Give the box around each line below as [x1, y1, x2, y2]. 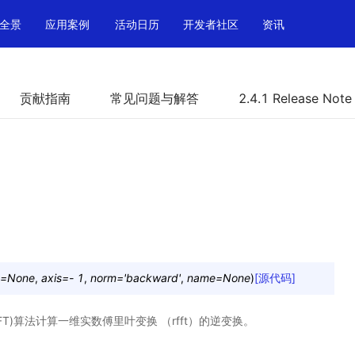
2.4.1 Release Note [239, 90, 352, 106]
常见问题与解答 [110, 90, 199, 106]
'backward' [124, 271, 181, 284]
